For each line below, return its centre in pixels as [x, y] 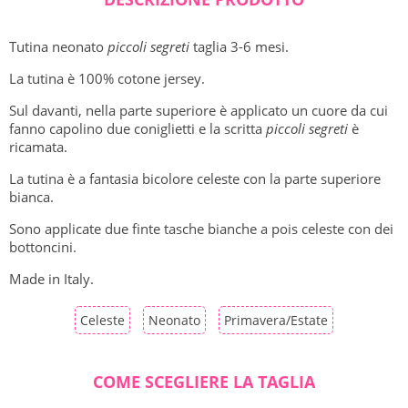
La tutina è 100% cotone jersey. [107, 79]
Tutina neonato [58, 47]
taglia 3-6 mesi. [239, 47]
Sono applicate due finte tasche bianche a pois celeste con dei [201, 229]
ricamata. [38, 147]
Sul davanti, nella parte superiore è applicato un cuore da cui [199, 111]
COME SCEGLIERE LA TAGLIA [204, 382]
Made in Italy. [51, 279]
